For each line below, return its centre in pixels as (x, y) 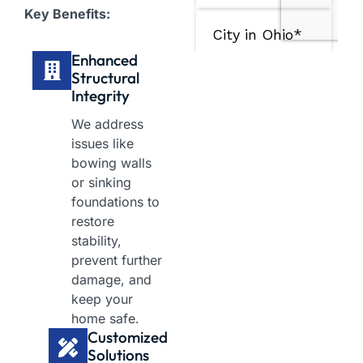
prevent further (117, 261)
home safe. (105, 319)
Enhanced (105, 60)
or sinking (101, 183)
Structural (105, 78)
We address (107, 124)
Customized (128, 337)
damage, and (111, 280)
